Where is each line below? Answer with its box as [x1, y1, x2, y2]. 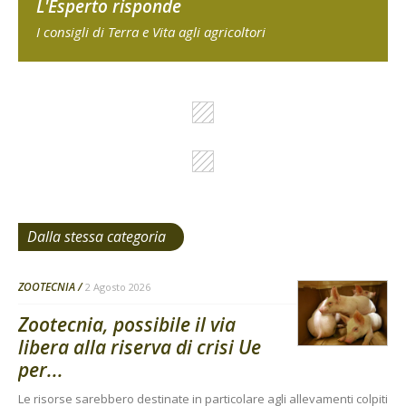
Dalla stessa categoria [27, 227, 166, 247]
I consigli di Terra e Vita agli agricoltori [36, 23, 266, 42]
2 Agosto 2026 [85, 280, 150, 295]
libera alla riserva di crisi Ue [18, 334, 261, 361]
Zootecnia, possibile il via [18, 312, 236, 338]
